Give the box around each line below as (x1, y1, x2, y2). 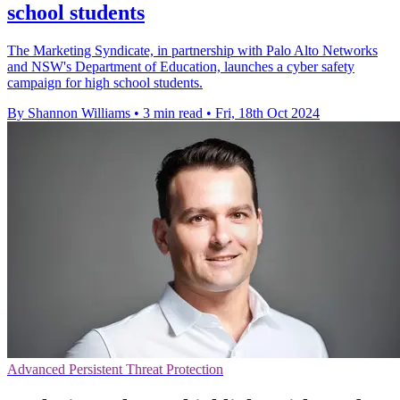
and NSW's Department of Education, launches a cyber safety (7, 58, 354, 74)
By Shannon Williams (7, 104, 130, 121)
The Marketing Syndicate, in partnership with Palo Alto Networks (7, 42, 378, 58)
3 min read (143, 104, 203, 121)
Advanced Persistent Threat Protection (7, 361, 223, 377)
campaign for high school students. (7, 74, 203, 90)
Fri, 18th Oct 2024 (215, 104, 320, 121)
